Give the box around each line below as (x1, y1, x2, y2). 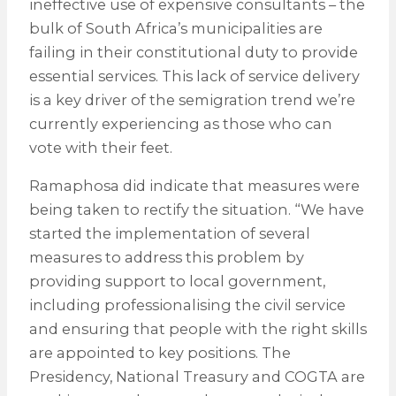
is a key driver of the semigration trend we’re (28, 90, 355, 109)
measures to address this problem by (28, 248, 304, 267)
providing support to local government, (28, 272, 325, 291)
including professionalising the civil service (28, 296, 346, 315)
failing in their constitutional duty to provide (28, 42, 358, 61)
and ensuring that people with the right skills (28, 320, 367, 339)
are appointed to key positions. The (28, 344, 291, 362)
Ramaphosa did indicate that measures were (28, 177, 360, 195)
